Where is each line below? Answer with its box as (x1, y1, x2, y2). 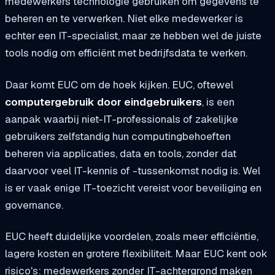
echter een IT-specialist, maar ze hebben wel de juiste (5, 28, 261, 42)
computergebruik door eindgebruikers (5, 95, 202, 109)
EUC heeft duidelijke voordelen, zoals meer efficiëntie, (5, 230, 258, 244)
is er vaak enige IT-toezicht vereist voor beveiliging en (5, 180, 261, 195)
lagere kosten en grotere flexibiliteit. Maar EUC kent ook (5, 247, 268, 261)
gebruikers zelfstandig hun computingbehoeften (5, 129, 231, 143)
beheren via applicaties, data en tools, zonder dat (5, 146, 236, 160)
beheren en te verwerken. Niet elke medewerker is (5, 11, 243, 25)
